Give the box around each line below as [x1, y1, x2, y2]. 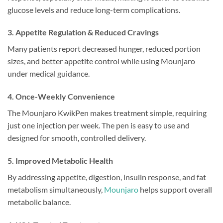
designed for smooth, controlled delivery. [7, 133, 146, 143]
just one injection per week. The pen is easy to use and [7, 120, 190, 130]
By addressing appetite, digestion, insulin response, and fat [7, 172, 206, 182]
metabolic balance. [7, 197, 71, 207]
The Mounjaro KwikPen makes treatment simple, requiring [7, 108, 207, 118]
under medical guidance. [7, 69, 90, 79]
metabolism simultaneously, [7, 185, 104, 195]
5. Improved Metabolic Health [7, 156, 113, 166]
